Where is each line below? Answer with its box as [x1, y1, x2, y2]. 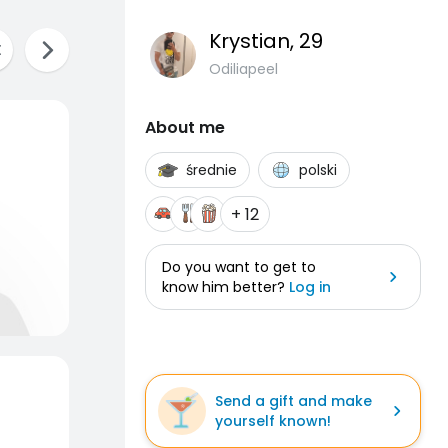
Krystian [209, 27, 290, 55]
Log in [289, 277, 331, 297]
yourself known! [215, 411, 331, 431]
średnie [186, 160, 237, 180]
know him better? [162, 277, 289, 297]
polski [299, 160, 337, 180]
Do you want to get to [162, 257, 316, 277]
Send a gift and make [215, 391, 372, 411]
